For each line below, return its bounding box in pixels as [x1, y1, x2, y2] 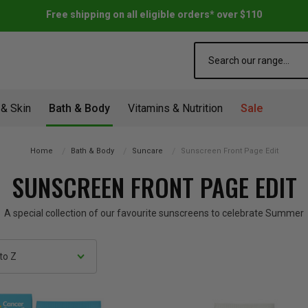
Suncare [131, 146, 163, 155]
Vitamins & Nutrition [128, 102, 223, 115]
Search [194, 43, 225, 54]
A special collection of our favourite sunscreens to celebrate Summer [4, 208, 304, 219]
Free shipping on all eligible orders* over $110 [46, 9, 262, 20]
